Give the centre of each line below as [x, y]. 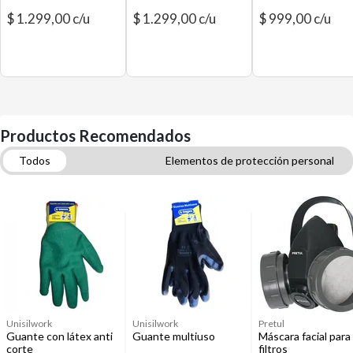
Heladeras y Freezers [70, 182]
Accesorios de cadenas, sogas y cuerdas [117, 204]
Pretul [271, 323]
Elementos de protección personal [250, 160]
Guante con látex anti [59, 336]
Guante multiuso [174, 336]
